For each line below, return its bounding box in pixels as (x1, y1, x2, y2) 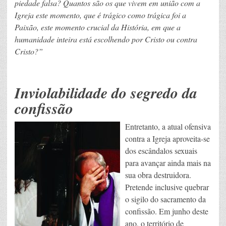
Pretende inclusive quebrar (125, 181, 209, 192)
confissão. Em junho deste (125, 205, 208, 216)
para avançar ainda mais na (125, 157, 211, 168)
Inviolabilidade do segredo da (15, 82, 197, 103)
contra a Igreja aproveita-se (125, 133, 210, 144)
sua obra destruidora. (125, 169, 191, 180)
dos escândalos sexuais (125, 145, 197, 156)
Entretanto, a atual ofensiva (125, 121, 211, 132)
